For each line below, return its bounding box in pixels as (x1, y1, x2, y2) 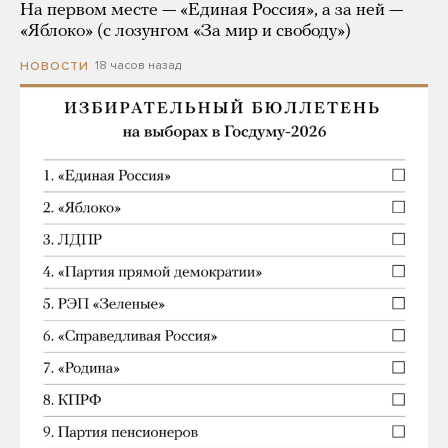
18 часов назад (95, 58, 181, 73)
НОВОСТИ (20, 58, 89, 73)
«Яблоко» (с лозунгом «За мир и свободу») (20, 22, 351, 42)
